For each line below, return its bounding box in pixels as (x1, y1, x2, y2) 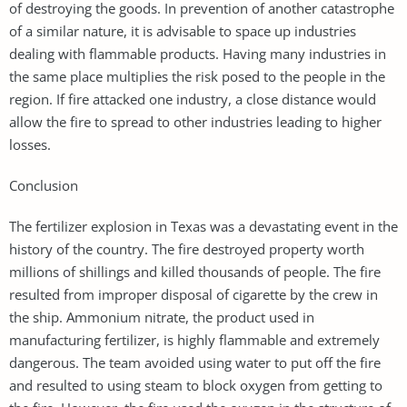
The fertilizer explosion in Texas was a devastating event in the (9, 216, 398, 235)
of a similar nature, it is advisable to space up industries (9, 21, 356, 40)
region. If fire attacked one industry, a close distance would (9, 89, 376, 108)
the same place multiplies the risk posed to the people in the (9, 66, 385, 85)
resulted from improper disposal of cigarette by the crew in (9, 284, 378, 303)
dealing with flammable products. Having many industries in (9, 44, 386, 63)
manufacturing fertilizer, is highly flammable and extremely (9, 330, 380, 349)
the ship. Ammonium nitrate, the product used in (9, 307, 314, 326)
